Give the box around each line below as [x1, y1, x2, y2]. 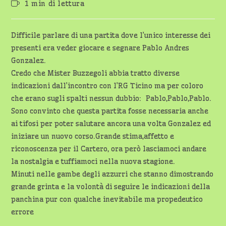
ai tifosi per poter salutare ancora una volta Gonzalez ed [11, 119, 211, 128]
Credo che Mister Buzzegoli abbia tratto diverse [11, 69, 180, 78]
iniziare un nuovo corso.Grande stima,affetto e [11, 132, 175, 141]
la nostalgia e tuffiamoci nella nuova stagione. [11, 157, 176, 166]
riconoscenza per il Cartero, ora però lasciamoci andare [11, 144, 207, 153]
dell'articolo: [93, 4, 144, 13]
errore [11, 207, 34, 216]
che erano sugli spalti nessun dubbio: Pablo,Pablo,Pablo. [11, 94, 212, 103]
